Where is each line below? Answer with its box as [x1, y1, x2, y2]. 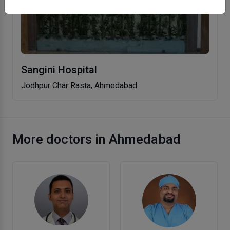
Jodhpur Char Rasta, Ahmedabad [21, 80, 137, 90]
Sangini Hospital [21, 63, 97, 76]
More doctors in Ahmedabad [12, 131, 181, 147]
